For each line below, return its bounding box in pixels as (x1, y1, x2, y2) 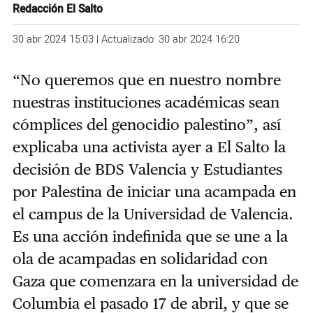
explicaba (12, 137, 82, 156)
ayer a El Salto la (171, 137, 286, 156)
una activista (82, 137, 172, 156)
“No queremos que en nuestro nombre (12, 70, 281, 89)
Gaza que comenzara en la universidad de (12, 271, 298, 290)
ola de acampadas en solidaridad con (12, 249, 268, 268)
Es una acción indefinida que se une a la (12, 226, 288, 245)
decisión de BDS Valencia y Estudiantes (12, 159, 282, 178)
